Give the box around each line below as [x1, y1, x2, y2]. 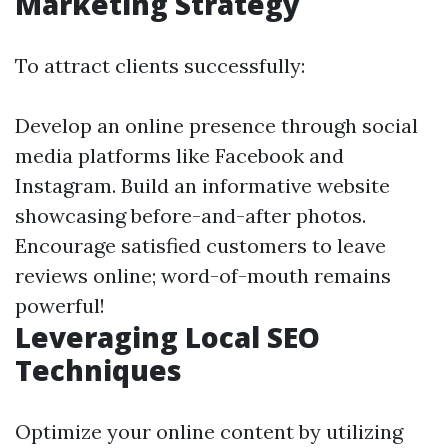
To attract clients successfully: [15, 53, 305, 78]
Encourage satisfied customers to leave [15, 233, 386, 258]
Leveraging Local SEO [15, 318, 320, 356]
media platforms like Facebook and [15, 143, 344, 168]
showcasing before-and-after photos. [15, 203, 366, 228]
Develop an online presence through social [15, 113, 418, 138]
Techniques [15, 351, 182, 389]
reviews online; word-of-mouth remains [15, 263, 391, 288]
